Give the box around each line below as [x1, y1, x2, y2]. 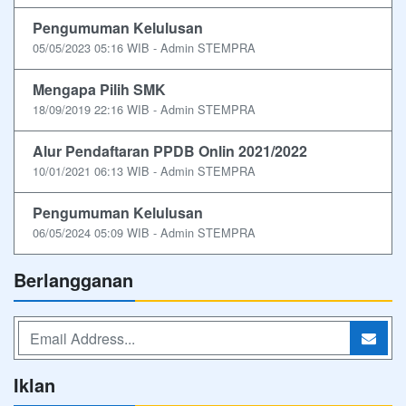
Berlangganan [14, 266, 133, 294]
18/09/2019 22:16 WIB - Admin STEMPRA [33, 101, 256, 119]
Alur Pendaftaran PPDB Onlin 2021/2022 [33, 140, 307, 162]
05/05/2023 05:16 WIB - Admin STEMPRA [33, 39, 256, 57]
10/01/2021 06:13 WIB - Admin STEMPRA [33, 162, 256, 180]
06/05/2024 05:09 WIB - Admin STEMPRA [33, 224, 256, 242]
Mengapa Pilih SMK [33, 79, 166, 101]
